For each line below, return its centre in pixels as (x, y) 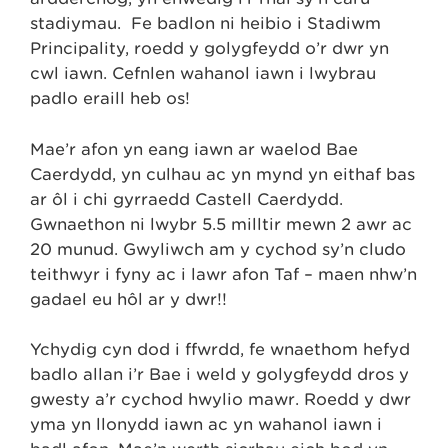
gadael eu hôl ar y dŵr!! (128, 299)
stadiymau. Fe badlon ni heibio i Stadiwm (205, 24)
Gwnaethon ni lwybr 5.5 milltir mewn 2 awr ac (221, 224)
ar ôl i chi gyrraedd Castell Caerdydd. (186, 199)
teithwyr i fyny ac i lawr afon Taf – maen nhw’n (223, 274)
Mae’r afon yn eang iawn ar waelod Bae (194, 149)
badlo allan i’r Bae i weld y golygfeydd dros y (219, 375)
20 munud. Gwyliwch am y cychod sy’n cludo (218, 249)
